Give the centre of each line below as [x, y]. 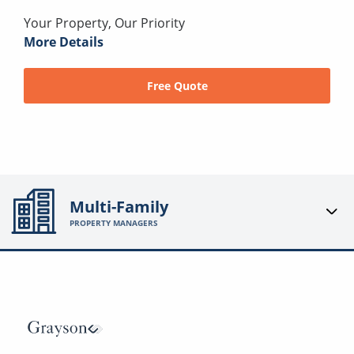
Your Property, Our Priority [104, 23]
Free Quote [177, 86]
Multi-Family [119, 206]
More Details [64, 42]
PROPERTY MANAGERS [114, 222]
